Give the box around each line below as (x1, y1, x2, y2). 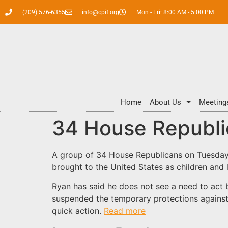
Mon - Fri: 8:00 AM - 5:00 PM (136, 9, 214, 16)
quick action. (52, 206, 104, 216)
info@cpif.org (82, 9, 119, 16)
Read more (104, 206, 146, 216)
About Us (150, 97, 181, 107)
